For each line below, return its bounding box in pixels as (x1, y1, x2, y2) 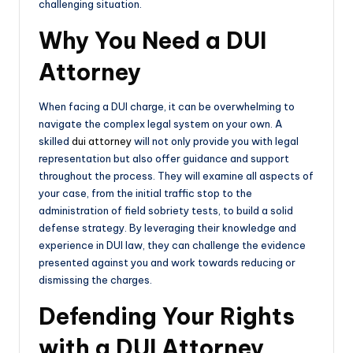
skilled (39, 135, 72, 148)
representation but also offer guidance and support (39, 152, 289, 165)
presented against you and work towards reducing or (39, 256, 295, 269)
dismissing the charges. (39, 273, 152, 287)
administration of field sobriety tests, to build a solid (39, 204, 293, 217)
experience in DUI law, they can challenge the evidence (39, 239, 306, 252)
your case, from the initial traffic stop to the (39, 187, 252, 200)
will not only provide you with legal (132, 135, 299, 148)
